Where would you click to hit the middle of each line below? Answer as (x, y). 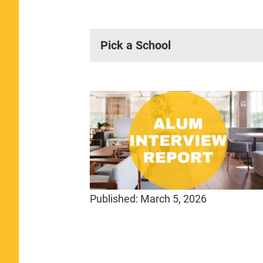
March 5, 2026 (173, 199)
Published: (115, 199)
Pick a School (135, 45)
